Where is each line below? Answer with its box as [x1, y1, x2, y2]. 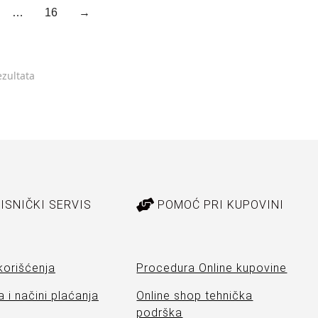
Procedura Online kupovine [136, 261, 287, 275]
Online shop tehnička [136, 288, 253, 302]
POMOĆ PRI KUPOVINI [158, 197, 285, 212]
